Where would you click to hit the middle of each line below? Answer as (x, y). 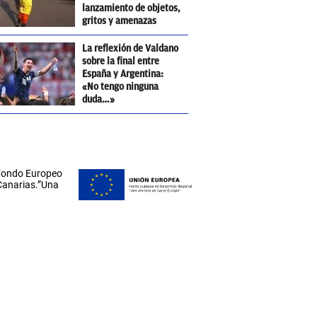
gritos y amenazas (120, 21)
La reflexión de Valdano (131, 48)
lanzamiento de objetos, (132, 8)
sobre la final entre (121, 61)
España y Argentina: (123, 74)
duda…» (99, 99)
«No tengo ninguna (121, 87)
